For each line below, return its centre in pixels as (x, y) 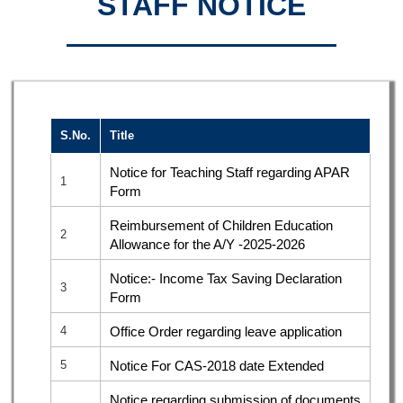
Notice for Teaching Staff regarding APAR (230, 172)
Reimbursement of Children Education (221, 225)
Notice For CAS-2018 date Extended (217, 365)
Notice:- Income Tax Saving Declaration (226, 278)
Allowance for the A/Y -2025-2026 (207, 244)
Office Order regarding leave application (226, 331)
